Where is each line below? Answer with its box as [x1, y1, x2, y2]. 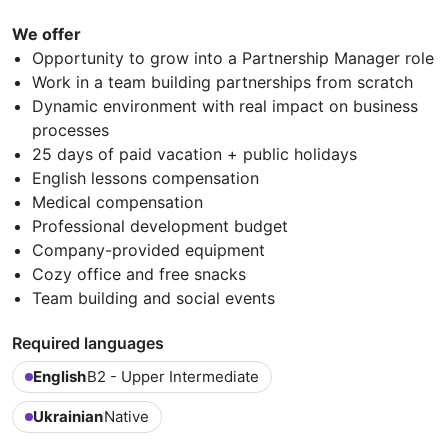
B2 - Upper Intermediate [87, 367, 259, 387]
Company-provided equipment [32, 240, 265, 261]
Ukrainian [33, 407, 103, 427]
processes [32, 120, 109, 141]
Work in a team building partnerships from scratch [32, 72, 413, 93]
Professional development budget [32, 216, 288, 237]
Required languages [12, 333, 164, 354]
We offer [12, 24, 81, 45]
